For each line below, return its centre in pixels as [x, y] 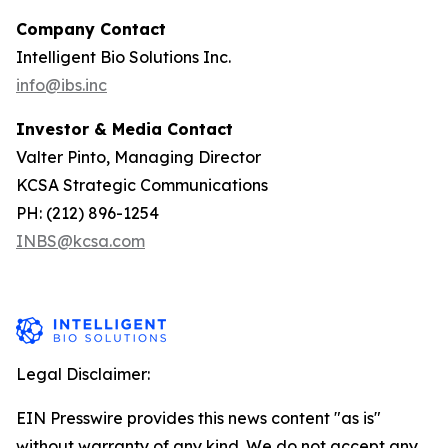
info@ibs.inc [61, 85]
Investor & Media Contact [124, 129]
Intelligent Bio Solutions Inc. [127, 57]
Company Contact [91, 29]
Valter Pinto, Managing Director [142, 157]
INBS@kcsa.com [80, 241]
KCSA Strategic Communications [146, 185]
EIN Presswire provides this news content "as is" [198, 418]
